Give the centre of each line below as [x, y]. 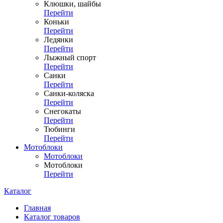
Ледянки [58, 40]
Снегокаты [62, 111]
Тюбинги [59, 129]
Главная [37, 208]
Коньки [56, 22]
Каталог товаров [52, 217]
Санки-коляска [69, 93]
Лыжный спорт [70, 57]
